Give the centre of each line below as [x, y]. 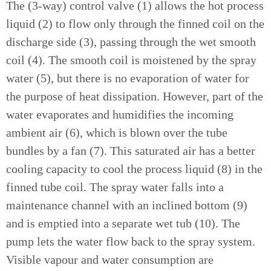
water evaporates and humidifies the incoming [120, 114]
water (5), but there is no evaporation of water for [128, 78]
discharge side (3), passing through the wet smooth [131, 42]
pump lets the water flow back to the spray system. [131, 241]
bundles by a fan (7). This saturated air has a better [131, 151]
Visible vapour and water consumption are [110, 260]
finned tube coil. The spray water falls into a [115, 187]
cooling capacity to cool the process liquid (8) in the [134, 169]
